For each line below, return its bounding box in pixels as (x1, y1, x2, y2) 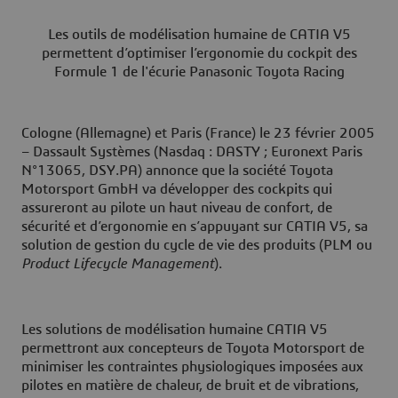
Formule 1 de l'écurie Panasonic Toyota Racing (53, 65, 345, 80)
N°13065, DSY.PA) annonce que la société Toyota (21, 163, 333, 179)
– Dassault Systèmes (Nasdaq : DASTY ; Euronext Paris (21, 145, 362, 160)
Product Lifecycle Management (21, 257, 214, 272)
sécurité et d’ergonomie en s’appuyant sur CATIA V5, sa (21, 219, 368, 235)
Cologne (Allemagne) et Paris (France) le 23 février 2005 (21, 126, 375, 141)
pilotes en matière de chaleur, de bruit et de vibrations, (21, 378, 359, 394)
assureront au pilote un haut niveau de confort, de (21, 201, 332, 216)
